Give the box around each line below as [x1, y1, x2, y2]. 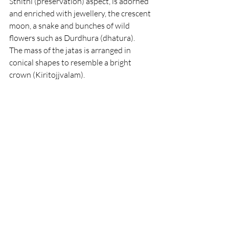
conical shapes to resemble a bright [9, 57, 133, 67]
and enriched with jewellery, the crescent [9, 8, 152, 18]
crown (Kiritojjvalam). [9, 70, 85, 80]
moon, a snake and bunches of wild [9, 20, 131, 31]
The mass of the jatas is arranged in [9, 45, 132, 55]
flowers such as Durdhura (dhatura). [9, 33, 135, 43]
